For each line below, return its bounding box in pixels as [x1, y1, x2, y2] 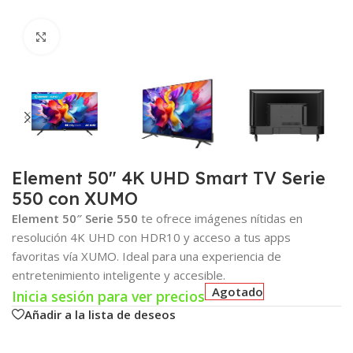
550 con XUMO [12, 188, 138, 210]
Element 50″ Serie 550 [12, 210, 138, 227]
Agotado [212, 284, 264, 300]
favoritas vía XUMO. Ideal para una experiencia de [12, 248, 281, 265]
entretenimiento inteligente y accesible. [12, 267, 225, 284]
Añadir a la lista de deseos [24, 306, 176, 322]
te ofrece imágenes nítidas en [138, 210, 303, 227]
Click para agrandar [58, 29, 164, 44]
